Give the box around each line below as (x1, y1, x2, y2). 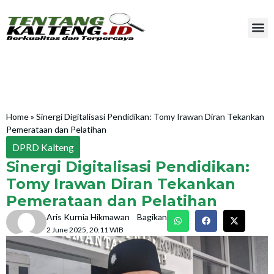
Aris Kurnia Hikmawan (46, 212, 130, 222)
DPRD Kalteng (12, 141, 74, 153)
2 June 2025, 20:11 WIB (46, 225, 124, 234)
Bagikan (137, 212, 167, 222)
